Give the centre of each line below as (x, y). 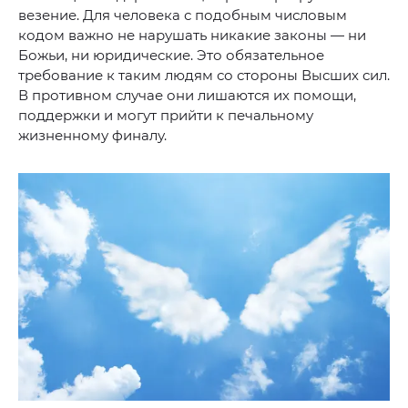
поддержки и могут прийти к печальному (166, 116)
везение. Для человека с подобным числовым (183, 15)
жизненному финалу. (92, 136)
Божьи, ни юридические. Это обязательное (171, 56)
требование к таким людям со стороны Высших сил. (204, 76)
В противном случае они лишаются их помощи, (187, 96)
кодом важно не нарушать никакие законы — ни (192, 36)
